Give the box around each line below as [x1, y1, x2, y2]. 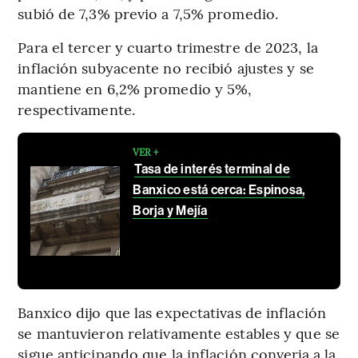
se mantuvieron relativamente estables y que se [18, 322, 340, 343]
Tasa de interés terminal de [134, 161, 290, 177]
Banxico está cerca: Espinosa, [133, 181, 305, 197]
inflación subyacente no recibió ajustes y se [18, 57, 314, 78]
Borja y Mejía [133, 202, 208, 218]
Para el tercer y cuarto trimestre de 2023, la [18, 36, 318, 57]
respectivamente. [18, 98, 135, 119]
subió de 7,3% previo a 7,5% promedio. [18, 2, 279, 23]
